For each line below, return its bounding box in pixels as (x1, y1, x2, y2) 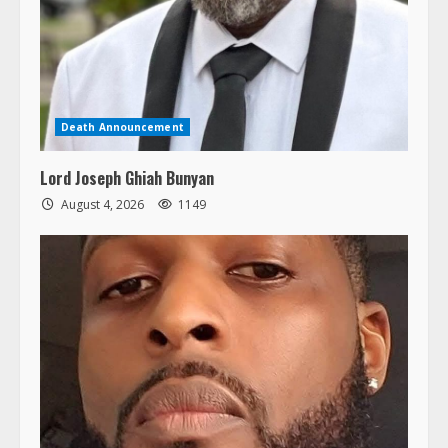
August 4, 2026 (58, 195, 147, 213)
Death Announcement (61, 119, 184, 134)
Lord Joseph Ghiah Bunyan (40, 165, 214, 190)
